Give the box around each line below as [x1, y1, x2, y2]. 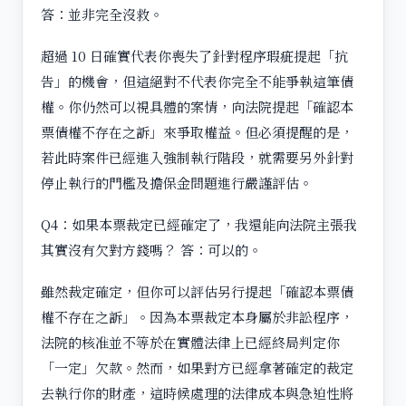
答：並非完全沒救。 [41, 4, 163, 24]
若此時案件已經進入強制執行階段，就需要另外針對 [41, 147, 353, 167]
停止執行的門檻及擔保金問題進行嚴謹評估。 [41, 172, 313, 192]
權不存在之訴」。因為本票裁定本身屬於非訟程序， [41, 306, 353, 326]
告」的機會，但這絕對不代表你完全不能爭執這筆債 [41, 71, 353, 91]
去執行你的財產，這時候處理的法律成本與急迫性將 [41, 382, 353, 402]
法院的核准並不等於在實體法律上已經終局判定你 [41, 332, 340, 352]
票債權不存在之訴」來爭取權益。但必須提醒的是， [41, 121, 353, 141]
